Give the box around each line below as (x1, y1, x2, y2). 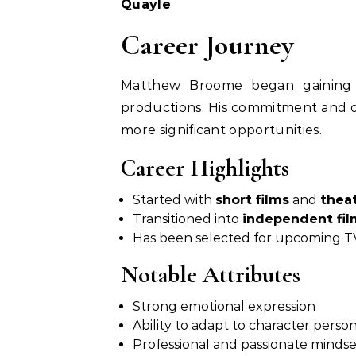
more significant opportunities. (121, 122, 322, 137)
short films (215, 192, 289, 207)
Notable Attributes (121, 260, 300, 289)
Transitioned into (133, 211, 242, 226)
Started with (133, 192, 215, 207)
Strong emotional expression (133, 299, 315, 314)
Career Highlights (121, 153, 289, 183)
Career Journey (121, 28, 294, 62)
